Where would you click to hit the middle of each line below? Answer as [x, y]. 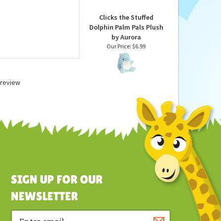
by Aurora [126, 72]
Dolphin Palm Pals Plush [126, 62]
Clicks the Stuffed [126, 53]
